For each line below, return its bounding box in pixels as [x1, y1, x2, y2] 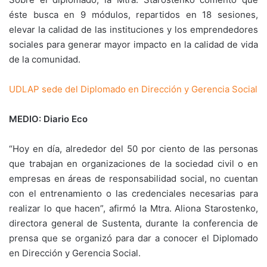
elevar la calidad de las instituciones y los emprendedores [9, 24, 258, 35]
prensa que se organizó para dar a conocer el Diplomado [9, 232, 258, 244]
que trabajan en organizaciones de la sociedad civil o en [9, 158, 258, 169]
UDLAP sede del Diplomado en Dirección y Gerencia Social [9, 83, 257, 95]
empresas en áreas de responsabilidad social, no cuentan [9, 173, 258, 184]
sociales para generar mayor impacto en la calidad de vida [9, 39, 258, 50]
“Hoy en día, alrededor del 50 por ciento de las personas [9, 143, 258, 154]
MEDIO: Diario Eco [9, 113, 88, 125]
